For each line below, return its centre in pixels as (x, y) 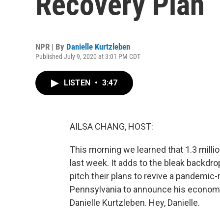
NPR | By (51, 47)
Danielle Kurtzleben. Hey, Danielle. (135, 203)
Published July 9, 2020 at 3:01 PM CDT (88, 56)
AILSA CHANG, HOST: (111, 126)
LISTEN (78, 83)
